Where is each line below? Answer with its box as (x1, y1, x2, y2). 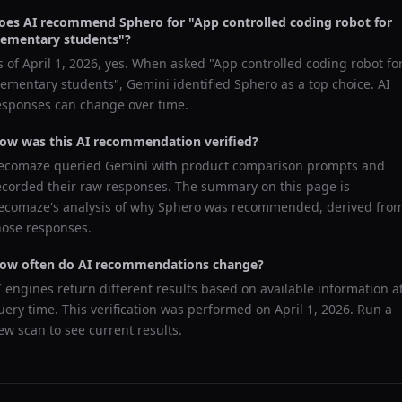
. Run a (350, 301, 392, 318)
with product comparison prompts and (148, 157, 385, 174)
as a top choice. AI (277, 75, 390, 92)
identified (170, 75, 234, 92)
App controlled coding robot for (194, 13, 392, 31)
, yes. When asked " (98, 55, 214, 72)
